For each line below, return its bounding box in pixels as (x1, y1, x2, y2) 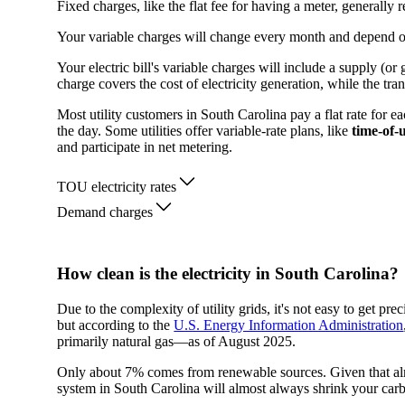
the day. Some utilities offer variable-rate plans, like (57, 123, 353, 139)
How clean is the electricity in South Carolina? (57, 264, 400, 284)
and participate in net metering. (57, 139, 233, 155)
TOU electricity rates (57, 179, 177, 195)
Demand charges (57, 204, 154, 221)
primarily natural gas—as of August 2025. (57, 333, 297, 349)
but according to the (57, 316, 174, 333)
